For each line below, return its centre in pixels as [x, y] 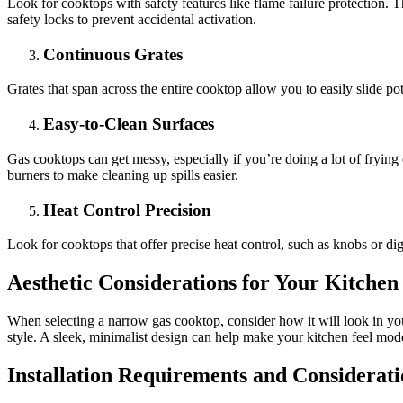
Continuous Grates [113, 54]
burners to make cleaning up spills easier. [123, 175]
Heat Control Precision [127, 210]
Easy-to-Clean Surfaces [129, 124]
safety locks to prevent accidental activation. [132, 19]
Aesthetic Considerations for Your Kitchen [203, 283]
